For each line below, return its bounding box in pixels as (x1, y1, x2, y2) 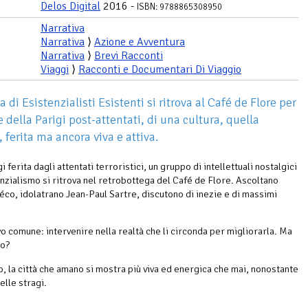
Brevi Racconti (94, 48, 163, 63)
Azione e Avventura (94, 34, 185, 49)
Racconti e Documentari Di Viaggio (78, 62, 241, 76)
